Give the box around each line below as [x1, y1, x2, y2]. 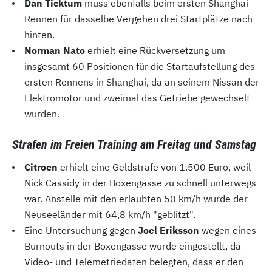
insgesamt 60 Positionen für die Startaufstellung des [24, 60, 255, 73]
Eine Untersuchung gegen [24, 224, 138, 237]
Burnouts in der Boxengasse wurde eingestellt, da [24, 240, 241, 253]
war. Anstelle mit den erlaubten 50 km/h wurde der [24, 192, 248, 205]
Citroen [24, 161, 58, 174]
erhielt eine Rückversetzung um [85, 44, 225, 57]
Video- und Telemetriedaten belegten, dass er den [24, 256, 243, 268]
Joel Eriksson [138, 224, 199, 237]
